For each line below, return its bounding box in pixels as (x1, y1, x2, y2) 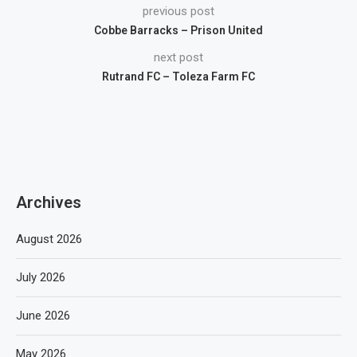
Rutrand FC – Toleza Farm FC (102, 70, 255, 83)
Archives (16, 193, 81, 212)
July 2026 (16, 270, 65, 284)
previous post (143, 4, 214, 18)
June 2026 (16, 308, 70, 323)
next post (154, 50, 203, 65)
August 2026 (16, 232, 82, 246)
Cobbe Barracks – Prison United (94, 24, 263, 37)
